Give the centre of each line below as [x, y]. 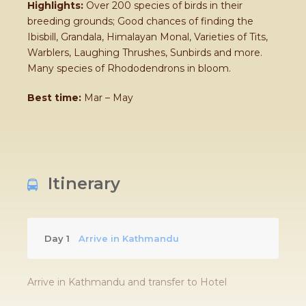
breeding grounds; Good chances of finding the [140, 21]
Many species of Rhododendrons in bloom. [129, 68]
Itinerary [84, 183]
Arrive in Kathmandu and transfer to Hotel [127, 282]
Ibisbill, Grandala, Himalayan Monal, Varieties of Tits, [148, 37]
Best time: [54, 98]
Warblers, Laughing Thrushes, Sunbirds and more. [145, 53]
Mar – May [107, 98]
